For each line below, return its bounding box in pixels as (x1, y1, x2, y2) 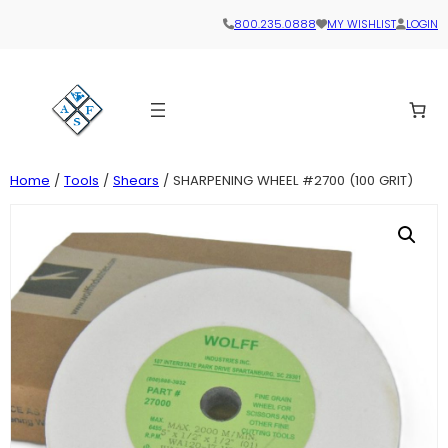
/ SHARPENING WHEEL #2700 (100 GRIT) (159, 170, 413, 190)
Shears (113, 170, 159, 190)
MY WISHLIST (327, 16, 396, 33)
